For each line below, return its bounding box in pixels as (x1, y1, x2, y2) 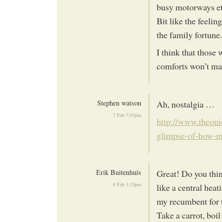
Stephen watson (97, 98, 141, 108)
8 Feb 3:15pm (113, 180, 141, 188)
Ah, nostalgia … (157, 98, 215, 110)
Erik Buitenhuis (96, 167, 141, 177)
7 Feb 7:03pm (113, 111, 141, 118)
